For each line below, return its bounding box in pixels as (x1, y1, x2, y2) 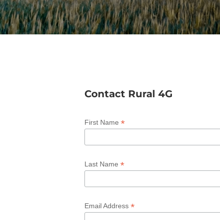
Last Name (84, 160, 121, 168)
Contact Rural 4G (84, 87, 173, 100)
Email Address (84, 202, 131, 210)
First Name (84, 118, 121, 126)
